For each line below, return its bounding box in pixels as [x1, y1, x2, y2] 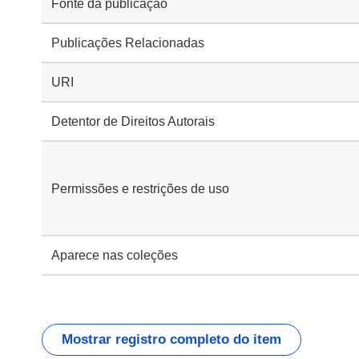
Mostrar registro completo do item [62, 332, 281, 347]
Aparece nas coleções [51, 248, 178, 262]
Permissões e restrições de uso [51, 181, 229, 196]
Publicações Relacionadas [51, 36, 204, 50]
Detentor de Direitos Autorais [51, 115, 215, 128]
